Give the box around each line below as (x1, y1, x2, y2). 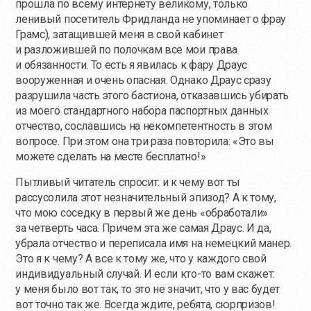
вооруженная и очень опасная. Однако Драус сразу (15, 74, 271, 87)
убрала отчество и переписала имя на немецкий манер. (15, 237, 292, 251)
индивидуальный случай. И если (15, 267, 180, 281)
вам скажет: (211, 267, 276, 281)
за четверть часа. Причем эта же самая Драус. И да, (15, 221, 271, 235)
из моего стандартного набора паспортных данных (15, 104, 269, 118)
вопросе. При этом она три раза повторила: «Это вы (15, 135, 274, 149)
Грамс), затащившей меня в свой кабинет (15, 28, 224, 42)
